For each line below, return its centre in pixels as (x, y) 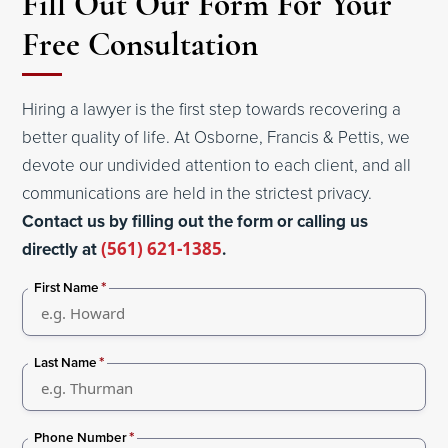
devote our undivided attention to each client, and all (217, 165)
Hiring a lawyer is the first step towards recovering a (212, 109)
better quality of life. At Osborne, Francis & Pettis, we (216, 137)
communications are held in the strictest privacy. (197, 193)
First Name (67, 287)
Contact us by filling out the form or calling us (195, 221)
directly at (62, 249)
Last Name (66, 362)
